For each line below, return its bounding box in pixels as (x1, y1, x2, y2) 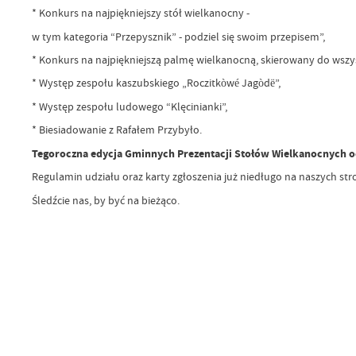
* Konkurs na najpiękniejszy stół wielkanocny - (31, 6, 252, 21)
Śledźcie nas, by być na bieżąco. (31, 192, 182, 207)
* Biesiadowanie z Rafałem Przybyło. (31, 122, 204, 137)
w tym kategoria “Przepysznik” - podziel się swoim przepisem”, (31, 29, 327, 44)
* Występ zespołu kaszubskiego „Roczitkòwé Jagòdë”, (31, 75, 283, 91)
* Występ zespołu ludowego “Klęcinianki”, (31, 99, 230, 114)
